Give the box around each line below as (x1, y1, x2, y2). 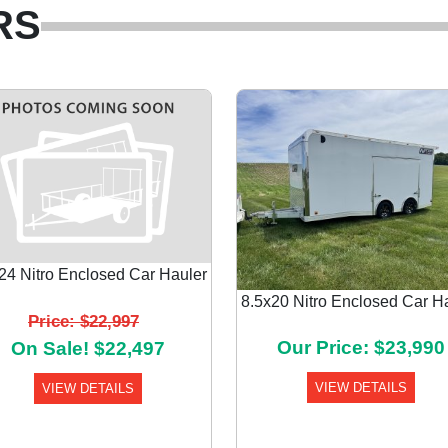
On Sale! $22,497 (10, 337, 165, 359)
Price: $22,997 (28, 310, 139, 331)
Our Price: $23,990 (276, 337, 445, 358)
